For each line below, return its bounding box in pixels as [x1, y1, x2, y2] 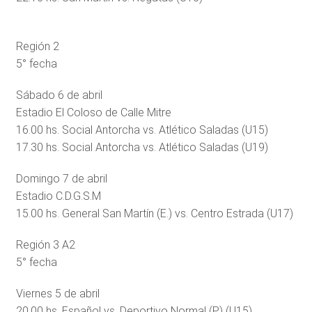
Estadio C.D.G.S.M [15, 189, 101, 203]
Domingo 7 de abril [15, 171, 107, 185]
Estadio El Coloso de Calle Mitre [15, 105, 171, 119]
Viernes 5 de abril [15, 286, 100, 300]
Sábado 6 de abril [15, 88, 102, 102]
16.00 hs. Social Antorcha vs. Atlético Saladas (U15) [15, 123, 268, 136]
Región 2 [15, 39, 59, 53]
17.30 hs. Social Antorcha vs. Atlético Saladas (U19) [15, 140, 268, 154]
